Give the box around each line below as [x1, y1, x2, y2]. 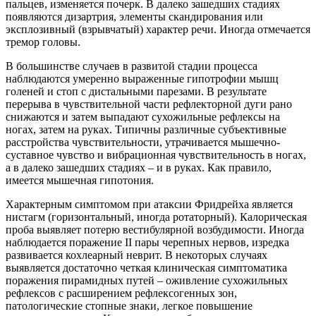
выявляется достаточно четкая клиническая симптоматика [6, 261, 287, 274]
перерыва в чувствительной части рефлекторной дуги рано [6, 97, 292, 110]
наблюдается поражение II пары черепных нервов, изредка [6, 236, 289, 248]
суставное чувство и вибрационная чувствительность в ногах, [6, 148, 306, 161]
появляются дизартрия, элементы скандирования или [6, 10, 263, 23]
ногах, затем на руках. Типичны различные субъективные [6, 123, 286, 135]
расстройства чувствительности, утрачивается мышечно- [6, 135, 280, 148]
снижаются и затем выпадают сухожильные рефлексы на [6, 110, 280, 123]
